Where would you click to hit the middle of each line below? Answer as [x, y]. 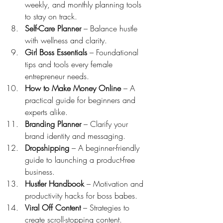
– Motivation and [115, 183]
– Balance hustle [111, 28]
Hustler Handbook [55, 183]
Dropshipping [47, 148]
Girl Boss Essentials [56, 52]
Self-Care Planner [53, 28]
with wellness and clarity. [66, 40]
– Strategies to [106, 207]
